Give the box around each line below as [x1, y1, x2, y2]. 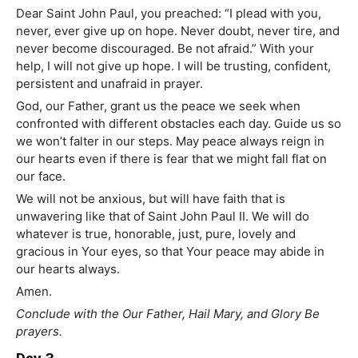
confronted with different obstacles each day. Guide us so [16, 116, 341, 132]
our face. [16, 169, 66, 185]
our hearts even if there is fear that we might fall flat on [16, 151, 327, 167]
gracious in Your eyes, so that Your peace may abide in [16, 244, 324, 260]
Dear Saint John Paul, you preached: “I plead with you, [16, 6, 321, 22]
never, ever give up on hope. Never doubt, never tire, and [16, 23, 340, 39]
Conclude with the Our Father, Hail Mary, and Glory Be [16, 306, 320, 322]
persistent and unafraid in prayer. [16, 76, 203, 92]
